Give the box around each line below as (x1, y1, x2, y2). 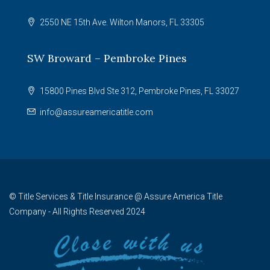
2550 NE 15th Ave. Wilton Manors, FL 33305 (38, 17, 204, 27)
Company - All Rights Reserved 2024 (9, 207, 145, 216)
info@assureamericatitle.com (40, 107, 153, 117)
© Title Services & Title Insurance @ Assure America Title (9, 192, 222, 201)
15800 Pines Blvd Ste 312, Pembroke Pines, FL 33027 (38, 86, 239, 96)
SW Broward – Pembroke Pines (27, 51, 187, 65)
